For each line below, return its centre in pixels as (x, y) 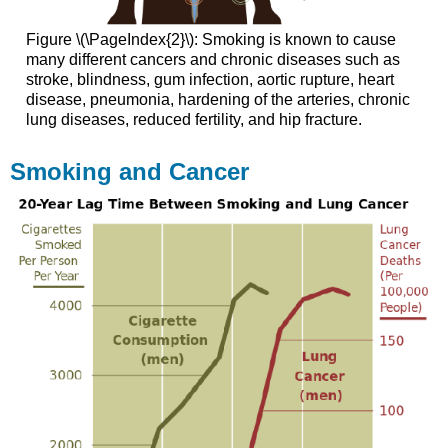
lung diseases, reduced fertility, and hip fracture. (193, 119)
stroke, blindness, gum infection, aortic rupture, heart (209, 79)
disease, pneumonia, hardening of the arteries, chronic (217, 99)
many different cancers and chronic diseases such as (212, 59)
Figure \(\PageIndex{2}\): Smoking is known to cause (210, 39)
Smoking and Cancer (130, 172)
